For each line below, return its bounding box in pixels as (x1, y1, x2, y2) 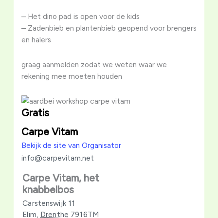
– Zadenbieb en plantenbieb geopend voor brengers (21, 23, 197, 33)
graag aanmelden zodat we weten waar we (21, 59, 167, 69)
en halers (21, 35, 51, 44)
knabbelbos (22, 183, 74, 196)
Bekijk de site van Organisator (21, 140, 121, 150)
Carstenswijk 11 (22, 198, 75, 208)
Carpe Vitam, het (22, 172, 100, 184)
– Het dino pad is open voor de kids (21, 11, 140, 21)
